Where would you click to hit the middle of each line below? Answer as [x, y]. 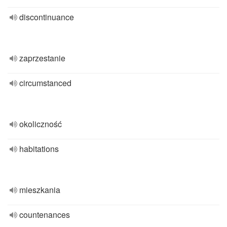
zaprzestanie [42, 58]
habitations [39, 149]
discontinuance [47, 17]
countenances [45, 215]
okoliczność [41, 124]
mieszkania [40, 190]
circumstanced [45, 83]
